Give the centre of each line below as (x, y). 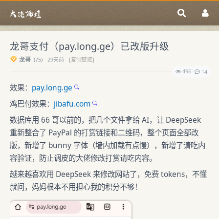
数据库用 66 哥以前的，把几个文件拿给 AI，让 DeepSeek (105, 120)
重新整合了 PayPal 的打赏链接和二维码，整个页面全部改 (104, 132)
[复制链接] (82, 59)
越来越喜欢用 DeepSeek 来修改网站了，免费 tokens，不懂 (108, 174)
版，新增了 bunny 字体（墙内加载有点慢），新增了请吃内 (108, 145)
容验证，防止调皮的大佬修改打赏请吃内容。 (83, 158)
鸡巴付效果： (32, 104)
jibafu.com (72, 104)
